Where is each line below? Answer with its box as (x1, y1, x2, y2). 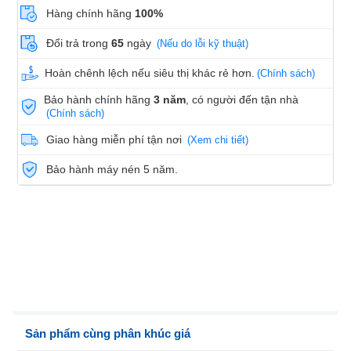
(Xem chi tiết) (187, 134, 248, 147)
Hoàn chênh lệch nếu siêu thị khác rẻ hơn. (45, 67, 255, 80)
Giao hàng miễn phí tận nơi (46, 133, 185, 147)
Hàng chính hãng (46, 7, 135, 20)
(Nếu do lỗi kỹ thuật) (157, 38, 248, 50)
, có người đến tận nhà (186, 93, 302, 107)
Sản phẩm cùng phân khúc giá (25, 327, 190, 341)
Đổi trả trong (46, 37, 111, 50)
